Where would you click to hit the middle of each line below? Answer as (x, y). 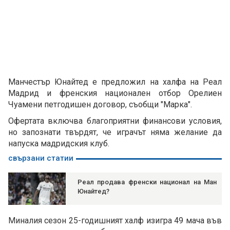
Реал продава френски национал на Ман (147, 182)
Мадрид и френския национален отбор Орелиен (115, 93)
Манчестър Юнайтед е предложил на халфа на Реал (115, 82)
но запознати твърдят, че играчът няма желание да (115, 132)
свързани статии (41, 158)
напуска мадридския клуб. (59, 144)
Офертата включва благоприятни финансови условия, (115, 121)
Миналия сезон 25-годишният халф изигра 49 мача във (115, 221)
